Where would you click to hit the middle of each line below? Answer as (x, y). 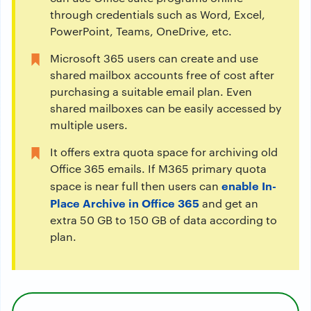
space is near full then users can (136, 186)
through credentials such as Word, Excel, (158, 14)
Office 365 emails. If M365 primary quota (158, 168)
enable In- (249, 185)
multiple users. (89, 125)
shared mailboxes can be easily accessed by (166, 108)
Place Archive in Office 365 (125, 203)
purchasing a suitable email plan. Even (151, 91)
